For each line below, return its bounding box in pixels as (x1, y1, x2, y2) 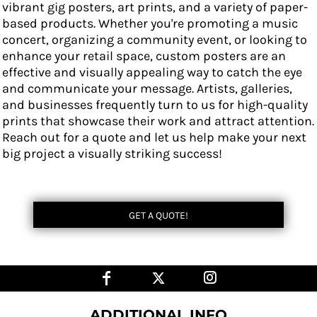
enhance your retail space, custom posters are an (2, 47, 286, 64)
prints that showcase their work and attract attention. (2, 113, 314, 129)
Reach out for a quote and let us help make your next (2, 129, 306, 145)
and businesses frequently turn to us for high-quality (2, 96, 308, 113)
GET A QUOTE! (129, 209, 188, 221)
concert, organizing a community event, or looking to (2, 31, 307, 47)
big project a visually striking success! (2, 145, 222, 161)
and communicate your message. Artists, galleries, (2, 80, 292, 96)
